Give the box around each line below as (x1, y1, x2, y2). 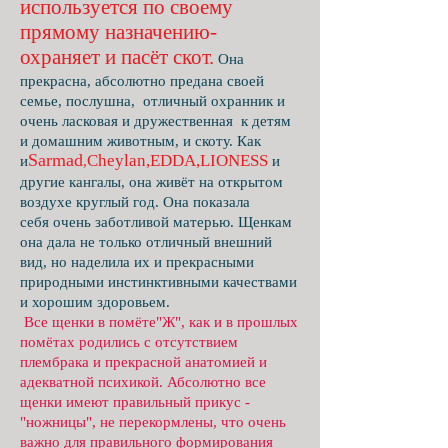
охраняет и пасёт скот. (20, 45, 214, 69)
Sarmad (28, 150, 83, 170)
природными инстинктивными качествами (20, 274, 297, 290)
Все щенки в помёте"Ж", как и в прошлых (24, 314, 298, 330)
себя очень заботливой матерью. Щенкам (20, 214, 296, 230)
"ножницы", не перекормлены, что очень (20, 414, 286, 430)
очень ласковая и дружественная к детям (20, 113, 291, 129)
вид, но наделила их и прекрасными (20, 254, 254, 270)
